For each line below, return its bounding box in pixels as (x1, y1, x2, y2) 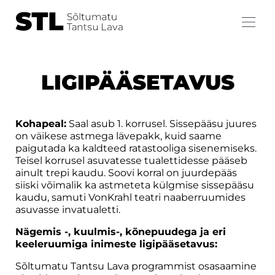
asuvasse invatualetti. (15, 203, 121, 215)
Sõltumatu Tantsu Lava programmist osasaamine (15, 260, 257, 272)
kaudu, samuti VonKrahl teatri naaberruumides (15, 191, 246, 203)
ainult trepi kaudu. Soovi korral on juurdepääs (15, 166, 238, 179)
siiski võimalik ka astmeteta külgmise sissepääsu (15, 179, 255, 191)
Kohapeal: (15, 117, 67, 130)
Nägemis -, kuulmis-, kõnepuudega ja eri (15, 225, 227, 238)
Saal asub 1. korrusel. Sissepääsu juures (66, 117, 257, 130)
